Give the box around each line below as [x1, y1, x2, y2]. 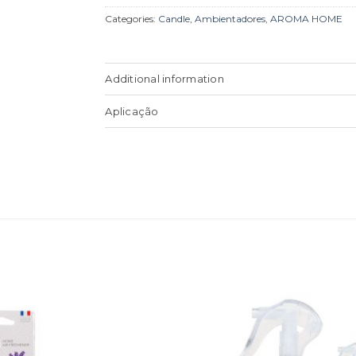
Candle [158, 12, 191, 25]
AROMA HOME [270, 12, 343, 25]
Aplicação [105, 104, 159, 118]
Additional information [105, 72, 224, 86]
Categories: [105, 12, 159, 25]
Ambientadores [195, 12, 266, 25]
